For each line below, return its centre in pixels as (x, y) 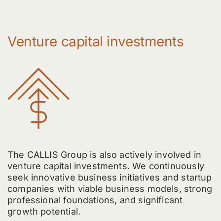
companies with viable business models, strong (110, 189)
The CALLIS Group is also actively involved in (104, 155)
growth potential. (44, 212)
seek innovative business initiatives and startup (110, 178)
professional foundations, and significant (95, 200)
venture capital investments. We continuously (106, 166)
